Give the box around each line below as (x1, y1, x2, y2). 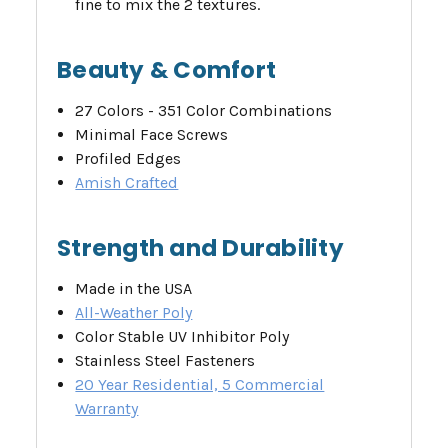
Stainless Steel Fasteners (75, 351, 256, 371)
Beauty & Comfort (57, 54, 276, 87)
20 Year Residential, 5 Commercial (75, 375, 325, 395)
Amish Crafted (75, 173, 179, 193)
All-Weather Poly (75, 303, 193, 323)
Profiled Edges (75, 149, 182, 169)
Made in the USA (75, 279, 193, 299)
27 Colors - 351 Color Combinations (75, 101, 333, 121)
